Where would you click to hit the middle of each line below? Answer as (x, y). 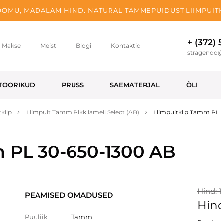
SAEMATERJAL (135, 85)
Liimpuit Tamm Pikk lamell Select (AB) (83, 112)
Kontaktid (126, 46)
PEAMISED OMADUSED (69, 195)
